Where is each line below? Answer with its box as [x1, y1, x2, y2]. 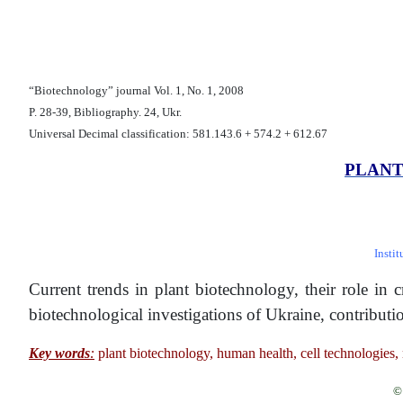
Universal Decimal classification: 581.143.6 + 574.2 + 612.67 [29, 126, 327, 140]
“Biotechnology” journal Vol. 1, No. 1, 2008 [29, 83, 244, 97]
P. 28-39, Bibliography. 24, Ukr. [29, 104, 182, 119]
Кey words [29, 345, 90, 361]
